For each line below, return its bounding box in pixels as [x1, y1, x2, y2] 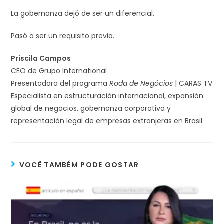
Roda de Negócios [109, 78, 173, 88]
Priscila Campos [11, 53, 71, 63]
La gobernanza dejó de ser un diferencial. [11, 8, 155, 18]
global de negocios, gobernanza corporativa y [11, 103, 171, 113]
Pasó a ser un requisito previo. [11, 30, 115, 41]
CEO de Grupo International [11, 65, 107, 76]
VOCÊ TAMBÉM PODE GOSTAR [19, 159, 139, 170]
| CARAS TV [173, 78, 213, 88]
